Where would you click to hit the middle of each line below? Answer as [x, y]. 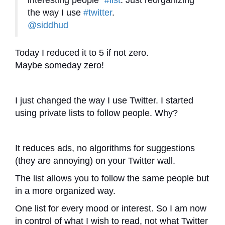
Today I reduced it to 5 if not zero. [82, 53]
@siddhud [48, 25]
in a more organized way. [67, 191]
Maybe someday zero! [60, 65]
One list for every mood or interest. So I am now [111, 208]
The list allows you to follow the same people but [112, 178]
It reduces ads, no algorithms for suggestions [105, 148]
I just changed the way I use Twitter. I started [104, 100]
